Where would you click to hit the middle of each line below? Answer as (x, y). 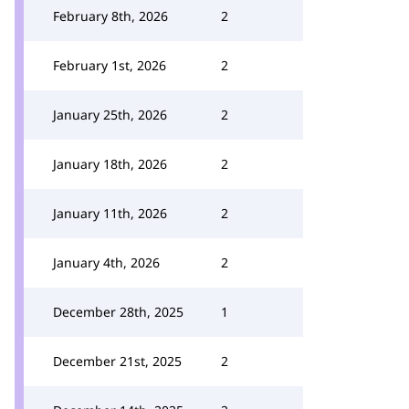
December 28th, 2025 (118, 312)
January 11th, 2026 (110, 213)
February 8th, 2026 (110, 16)
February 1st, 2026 (110, 65)
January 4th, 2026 (106, 262)
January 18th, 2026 (110, 164)
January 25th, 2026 (110, 115)
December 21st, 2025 (117, 361)
